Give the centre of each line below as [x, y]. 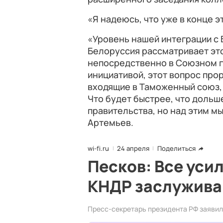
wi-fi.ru [98, 148]
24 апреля [133, 148]
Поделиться [176, 148]
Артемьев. [111, 122]
